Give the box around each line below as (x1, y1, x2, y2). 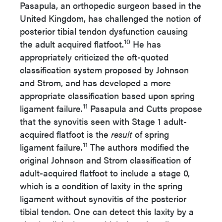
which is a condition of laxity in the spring (20, 179, 182, 192)
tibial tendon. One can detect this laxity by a (20, 205, 194, 218)
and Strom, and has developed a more (20, 76, 171, 89)
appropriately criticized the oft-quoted (20, 51, 168, 63)
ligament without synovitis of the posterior (20, 192, 186, 205)
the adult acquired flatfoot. (20, 38, 124, 50)
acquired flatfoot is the (20, 128, 111, 140)
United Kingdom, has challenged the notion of (20, 12, 201, 24)
